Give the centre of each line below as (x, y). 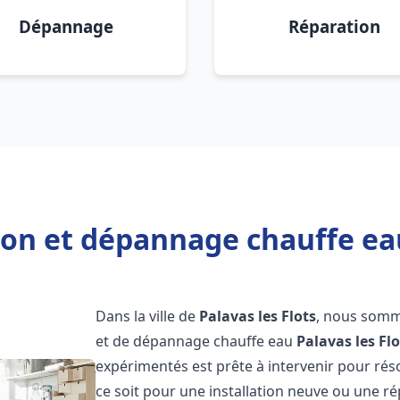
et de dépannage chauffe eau (196, 341)
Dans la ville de (148, 316)
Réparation (334, 26)
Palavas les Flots (258, 316)
